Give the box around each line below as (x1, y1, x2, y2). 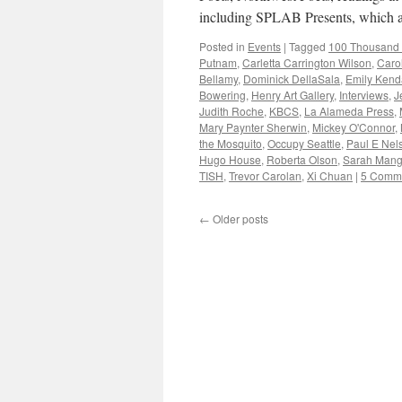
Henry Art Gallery (251, 87, 334, 102)
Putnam (199, 55, 237, 70)
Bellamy (199, 71, 238, 86)
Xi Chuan (307, 168, 353, 183)
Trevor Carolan (229, 168, 301, 183)
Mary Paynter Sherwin (199, 119, 307, 135)
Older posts (210, 211, 268, 226)
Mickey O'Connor (312, 119, 395, 135)
